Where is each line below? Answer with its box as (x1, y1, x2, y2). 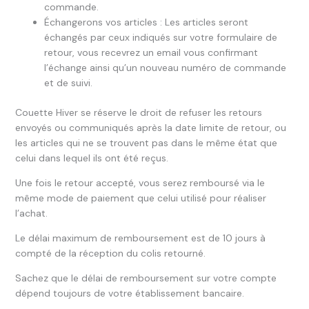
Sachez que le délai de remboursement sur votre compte (14, 272, 277, 284)
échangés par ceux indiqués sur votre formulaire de (43, 31, 277, 43)
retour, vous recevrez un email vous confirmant (43, 46, 258, 59)
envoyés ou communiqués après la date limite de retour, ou (14, 121, 286, 134)
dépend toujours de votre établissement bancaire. (14, 287, 244, 299)
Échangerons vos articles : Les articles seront (43, 16, 248, 28)
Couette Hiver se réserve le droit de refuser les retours (14, 106, 262, 119)
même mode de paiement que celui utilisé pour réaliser (14, 192, 266, 204)
